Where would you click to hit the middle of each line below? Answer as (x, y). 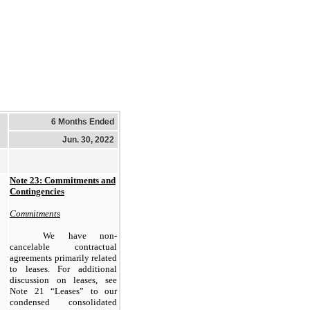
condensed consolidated (63, 302)
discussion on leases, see (63, 280)
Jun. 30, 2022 (88, 139)
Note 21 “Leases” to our (63, 291)
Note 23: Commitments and (63, 180)
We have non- (80, 235)
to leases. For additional (63, 268)
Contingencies (37, 191)
